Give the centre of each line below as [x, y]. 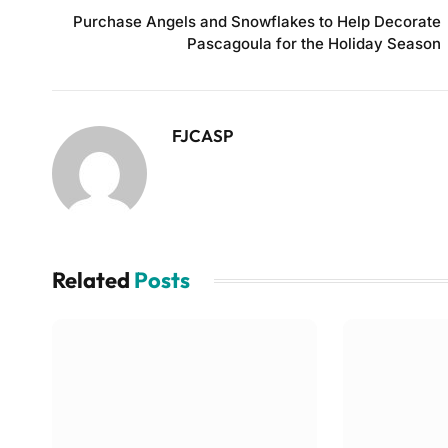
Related [93, 280]
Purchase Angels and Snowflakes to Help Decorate [257, 22]
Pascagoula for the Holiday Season [314, 44]
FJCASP [202, 136]
